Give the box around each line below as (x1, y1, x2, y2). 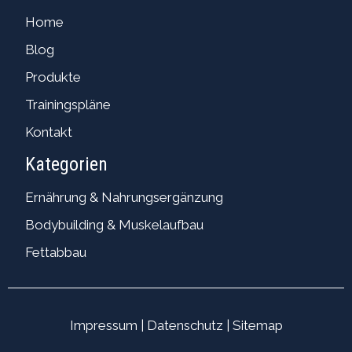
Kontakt (25, 124, 73, 141)
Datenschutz (146, 317, 223, 334)
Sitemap (232, 317, 283, 334)
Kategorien (25, 153, 108, 176)
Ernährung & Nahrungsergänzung (25, 189, 224, 206)
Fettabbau (25, 244, 87, 261)
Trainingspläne (25, 97, 112, 113)
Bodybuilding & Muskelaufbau (25, 217, 204, 233)
